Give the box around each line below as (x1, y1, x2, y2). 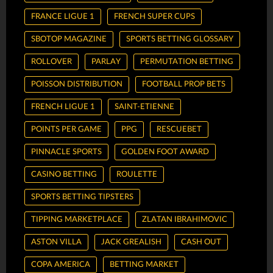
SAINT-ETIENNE (115, 102, 174, 112)
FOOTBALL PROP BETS (142, 80, 225, 89)
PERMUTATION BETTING (140, 57, 233, 66)
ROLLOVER (31, 57, 72, 66)
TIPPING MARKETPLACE (31, 215, 122, 224)
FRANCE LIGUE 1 (31, 12, 94, 21)
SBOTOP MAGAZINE (31, 35, 107, 44)
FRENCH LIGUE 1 (31, 102, 95, 112)
